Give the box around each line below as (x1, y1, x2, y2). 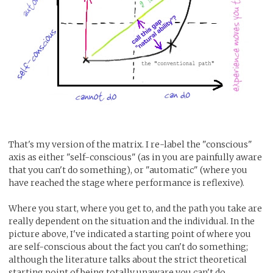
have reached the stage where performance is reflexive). (9, 177, 244, 188)
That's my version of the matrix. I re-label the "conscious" (9, 138, 252, 150)
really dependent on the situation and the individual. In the (9, 215, 255, 227)
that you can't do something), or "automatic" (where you (9, 164, 247, 175)
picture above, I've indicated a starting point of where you (9, 228, 251, 239)
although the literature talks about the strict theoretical (9, 253, 247, 265)
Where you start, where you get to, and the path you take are (9, 202, 262, 214)
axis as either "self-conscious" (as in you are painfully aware (9, 151, 262, 163)
